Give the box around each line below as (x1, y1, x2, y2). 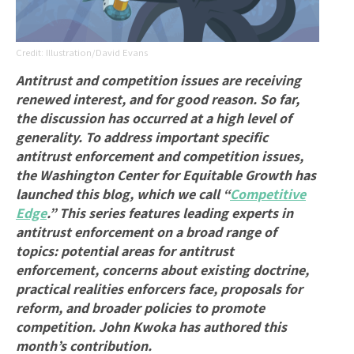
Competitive (230, 185, 306, 204)
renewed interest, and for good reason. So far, (16, 90, 299, 109)
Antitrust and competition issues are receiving (16, 71, 301, 90)
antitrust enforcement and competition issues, (16, 147, 303, 166)
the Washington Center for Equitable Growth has (16, 166, 316, 185)
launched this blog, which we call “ (16, 185, 230, 204)
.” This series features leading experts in (47, 204, 293, 223)
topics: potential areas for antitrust (16, 242, 234, 261)
